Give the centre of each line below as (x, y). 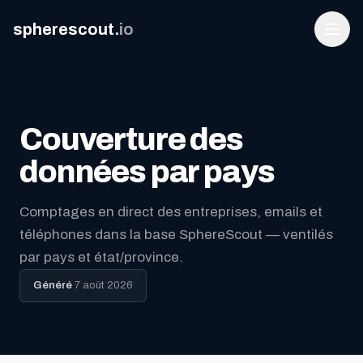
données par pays (147, 172)
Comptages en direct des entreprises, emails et (171, 212)
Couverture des (131, 139)
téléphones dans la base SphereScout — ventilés (176, 235)
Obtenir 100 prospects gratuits (181, 278)
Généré (53, 285)
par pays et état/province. (101, 257)
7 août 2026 (102, 285)
